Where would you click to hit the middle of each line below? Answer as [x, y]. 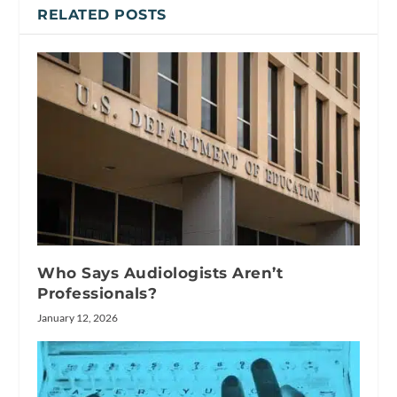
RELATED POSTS [102, 14]
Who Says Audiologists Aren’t [160, 272]
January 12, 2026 [78, 317]
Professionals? [97, 293]
